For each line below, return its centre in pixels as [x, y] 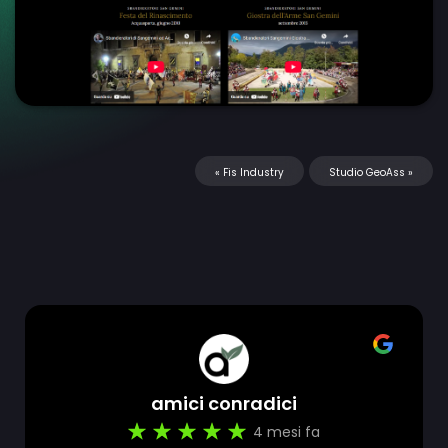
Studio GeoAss [367, 172]
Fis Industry [253, 172]
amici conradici [224, 403]
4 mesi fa [286, 431]
